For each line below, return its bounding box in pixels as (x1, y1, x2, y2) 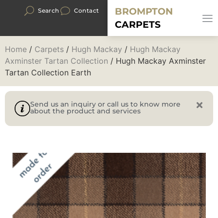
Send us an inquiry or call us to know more (30, 100, 181, 109)
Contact (73, 7, 99, 14)
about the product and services (30, 107, 141, 115)
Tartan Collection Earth (5, 68, 91, 77)
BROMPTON (115, 6, 173, 17)
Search (38, 7, 59, 14)
